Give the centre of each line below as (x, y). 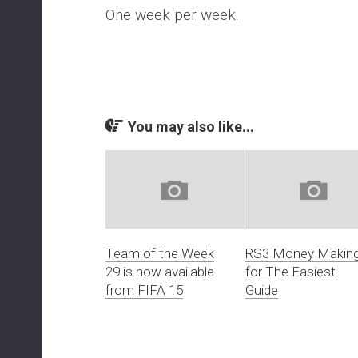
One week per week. (172, 15)
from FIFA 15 (144, 290)
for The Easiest (290, 271)
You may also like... (191, 127)
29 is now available (160, 271)
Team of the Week (160, 253)
